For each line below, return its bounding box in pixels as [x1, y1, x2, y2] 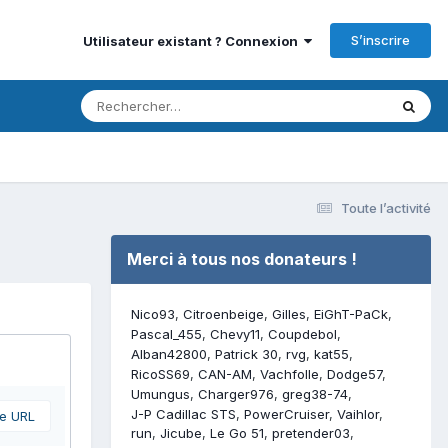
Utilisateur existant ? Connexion [83, 32, 304, 49]
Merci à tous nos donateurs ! [127, 248, 357, 269]
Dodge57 [327, 365, 382, 382]
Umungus [131, 385, 190, 402]
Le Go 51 [210, 425, 264, 442]
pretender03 [272, 425, 350, 442]
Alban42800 [131, 345, 207, 362]
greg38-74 [282, 385, 348, 402]
